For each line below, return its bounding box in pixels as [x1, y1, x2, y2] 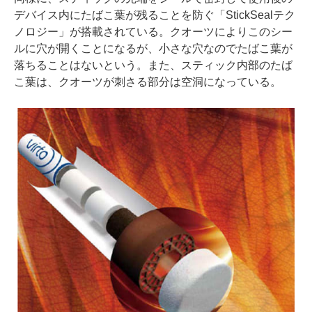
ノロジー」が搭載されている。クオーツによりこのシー [14, 25, 292, 38]
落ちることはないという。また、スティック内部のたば [14, 58, 292, 71]
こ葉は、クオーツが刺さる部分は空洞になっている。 [14, 75, 281, 88]
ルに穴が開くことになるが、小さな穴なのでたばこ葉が [14, 42, 292, 54]
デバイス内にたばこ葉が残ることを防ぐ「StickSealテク [14, 8, 295, 21]
